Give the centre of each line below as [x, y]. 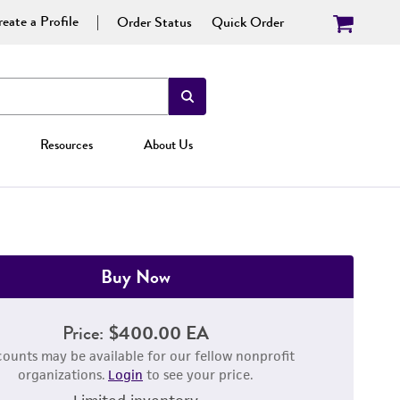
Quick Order [248, 22]
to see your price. [198, 375]
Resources [67, 145]
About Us [168, 145]
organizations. [63, 375]
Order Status [154, 22]
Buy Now [136, 276]
